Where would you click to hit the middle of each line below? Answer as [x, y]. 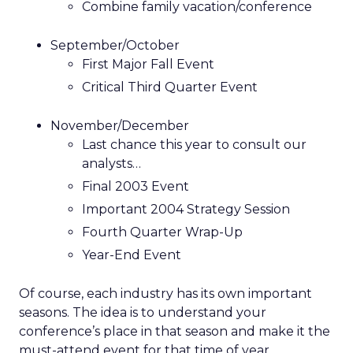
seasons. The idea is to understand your [143, 312]
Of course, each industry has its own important [165, 294]
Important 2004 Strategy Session [186, 209]
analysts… [111, 163]
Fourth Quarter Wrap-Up [162, 232]
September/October [115, 45]
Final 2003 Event [136, 186]
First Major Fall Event [148, 64]
